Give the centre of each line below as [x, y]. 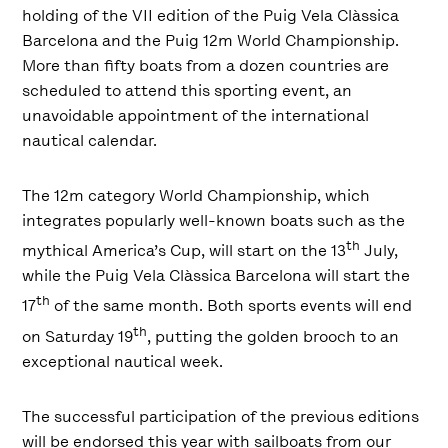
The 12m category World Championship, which [196, 195]
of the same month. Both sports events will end [231, 306]
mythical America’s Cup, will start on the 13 [184, 251]
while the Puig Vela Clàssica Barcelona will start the [216, 276]
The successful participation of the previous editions [221, 416]
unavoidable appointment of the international [196, 115]
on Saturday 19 [78, 336]
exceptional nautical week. [123, 361]
